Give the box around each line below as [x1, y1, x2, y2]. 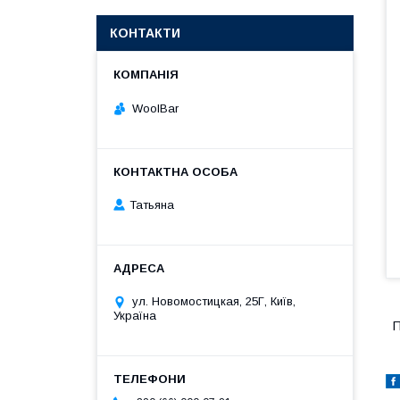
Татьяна [129, 198, 174, 212]
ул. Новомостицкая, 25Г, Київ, [132, 295, 296, 309]
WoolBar [132, 101, 179, 115]
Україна [113, 309, 156, 323]
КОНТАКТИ [110, 26, 180, 40]
